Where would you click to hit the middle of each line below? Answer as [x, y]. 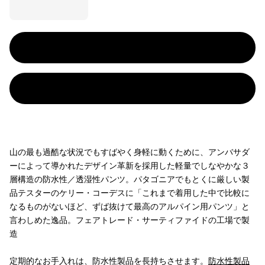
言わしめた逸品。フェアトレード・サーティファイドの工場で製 [130, 220]
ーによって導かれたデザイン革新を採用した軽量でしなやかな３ [130, 165]
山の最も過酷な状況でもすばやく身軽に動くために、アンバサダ [130, 152]
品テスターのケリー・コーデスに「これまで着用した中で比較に [130, 193]
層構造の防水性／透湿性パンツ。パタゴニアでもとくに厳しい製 [130, 179]
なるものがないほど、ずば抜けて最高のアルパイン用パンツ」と [130, 206]
